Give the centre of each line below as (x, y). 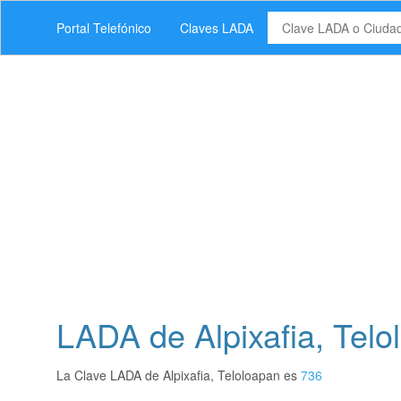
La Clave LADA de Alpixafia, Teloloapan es (179, 375)
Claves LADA (217, 28)
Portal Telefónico (104, 28)
